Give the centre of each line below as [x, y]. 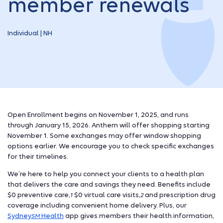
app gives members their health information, [139, 216]
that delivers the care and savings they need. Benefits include [109, 184]
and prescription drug [179, 195]
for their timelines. [38, 156]
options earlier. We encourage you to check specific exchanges [111, 146]
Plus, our [173, 205]
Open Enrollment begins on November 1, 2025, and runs [98, 114]
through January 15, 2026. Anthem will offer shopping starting [109, 125]
